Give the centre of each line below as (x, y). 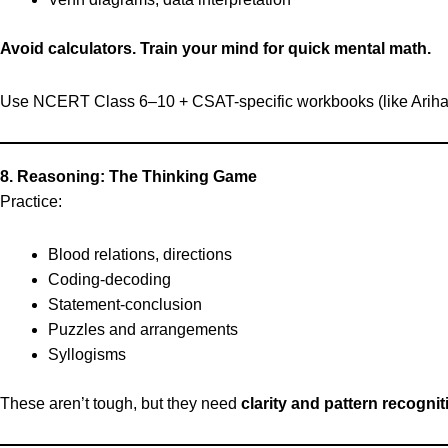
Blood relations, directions (140, 254)
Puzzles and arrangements (143, 329)
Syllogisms (87, 354)
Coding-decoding (109, 279)
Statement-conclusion (125, 304)
